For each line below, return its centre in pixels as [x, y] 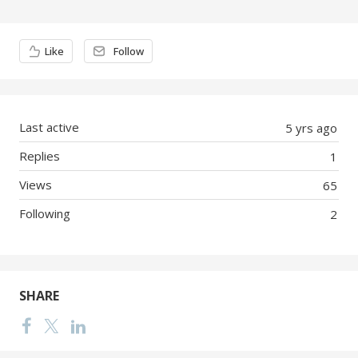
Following [45, 213]
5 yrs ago [311, 128]
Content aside [64, 40]
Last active [49, 127]
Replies [40, 156]
